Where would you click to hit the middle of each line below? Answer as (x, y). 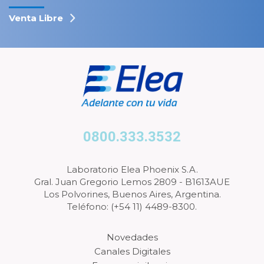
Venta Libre (36, 18)
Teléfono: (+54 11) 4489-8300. (132, 207)
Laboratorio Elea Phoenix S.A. (132, 169)
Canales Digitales (132, 251)
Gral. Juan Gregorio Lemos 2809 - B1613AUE (132, 182)
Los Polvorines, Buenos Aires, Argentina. (132, 194)
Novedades (132, 237)
